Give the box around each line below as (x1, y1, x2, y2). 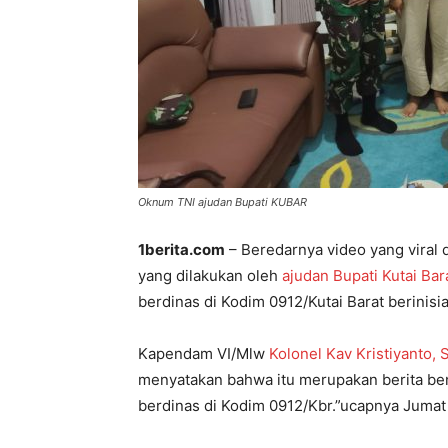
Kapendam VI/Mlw (138, 344, 269, 364)
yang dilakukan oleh (138, 266, 282, 286)
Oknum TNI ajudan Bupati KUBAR (138, 195, 307, 210)
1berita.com (138, 240, 225, 260)
